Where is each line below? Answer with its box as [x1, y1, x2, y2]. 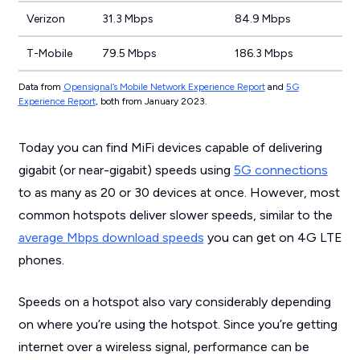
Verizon [26, 12, 65, 26]
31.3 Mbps [101, 12, 153, 26]
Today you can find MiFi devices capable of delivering [18, 140, 322, 155]
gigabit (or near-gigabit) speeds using [18, 162, 234, 178]
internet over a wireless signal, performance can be [18, 339, 309, 354]
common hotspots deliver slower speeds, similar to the [18, 207, 333, 223]
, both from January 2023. [95, 96, 207, 107]
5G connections [233, 162, 328, 178]
